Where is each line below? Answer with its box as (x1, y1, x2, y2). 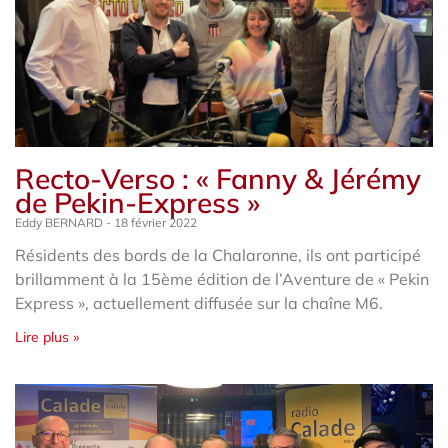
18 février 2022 (111, 214, 197, 230)
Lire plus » (15, 327, 79, 346)
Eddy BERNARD (15, 214, 106, 230)
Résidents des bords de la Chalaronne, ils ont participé (15, 244, 421, 265)
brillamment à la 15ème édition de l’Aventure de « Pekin (15, 268, 429, 289)
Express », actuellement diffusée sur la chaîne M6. (15, 292, 383, 313)
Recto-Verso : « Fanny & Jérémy (15, 160, 421, 196)
